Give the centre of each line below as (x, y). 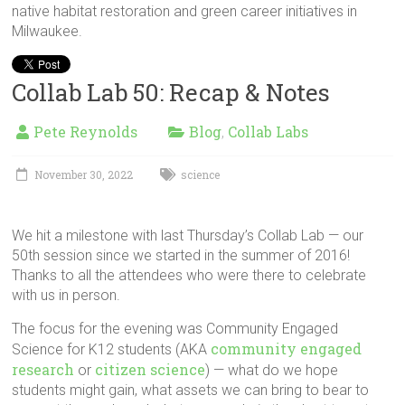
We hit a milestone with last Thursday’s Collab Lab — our (188, 235)
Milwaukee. (47, 31)
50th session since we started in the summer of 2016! (183, 255)
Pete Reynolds (86, 132)
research (43, 369)
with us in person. (66, 295)
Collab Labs (268, 132)
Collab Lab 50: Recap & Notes (171, 92)
